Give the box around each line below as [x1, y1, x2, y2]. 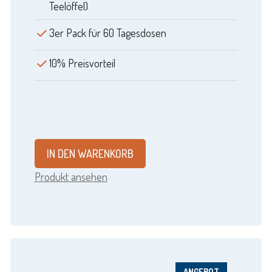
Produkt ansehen [34, 170, 107, 184]
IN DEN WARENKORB [46, 147, 134, 161]
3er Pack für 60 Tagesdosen [49, 26, 166, 40]
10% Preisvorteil [49, 56, 115, 70]
